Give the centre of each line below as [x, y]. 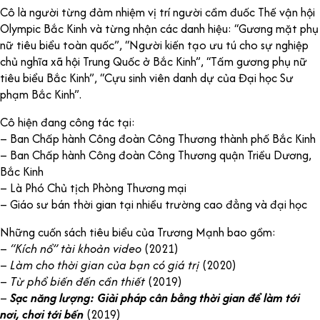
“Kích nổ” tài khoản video [76, 248]
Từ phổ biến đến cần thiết [77, 281]
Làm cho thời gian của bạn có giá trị [105, 265]
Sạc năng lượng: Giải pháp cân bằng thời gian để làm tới [155, 297]
